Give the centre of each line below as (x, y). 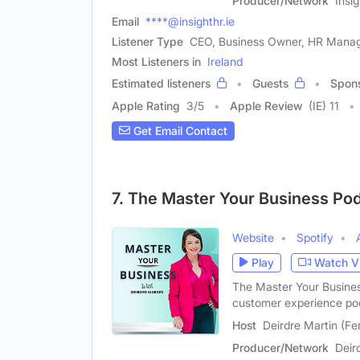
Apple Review (266, 105)
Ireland (225, 61)
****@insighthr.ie (190, 21)
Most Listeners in (156, 61)
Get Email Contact (179, 131)
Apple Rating (146, 105)
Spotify (315, 237)
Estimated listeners (161, 83)
